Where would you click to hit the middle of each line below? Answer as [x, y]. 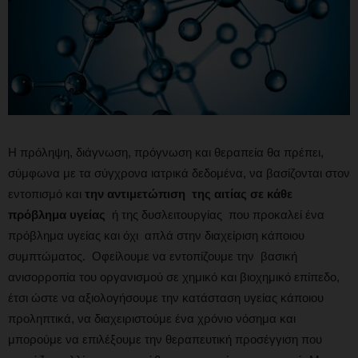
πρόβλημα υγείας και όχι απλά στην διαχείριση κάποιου [156, 235]
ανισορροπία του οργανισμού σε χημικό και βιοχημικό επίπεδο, [174, 276]
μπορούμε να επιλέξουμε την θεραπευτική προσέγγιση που [165, 339]
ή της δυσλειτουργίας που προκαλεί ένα [217, 214]
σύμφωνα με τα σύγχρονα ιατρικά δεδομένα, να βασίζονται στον [179, 173]
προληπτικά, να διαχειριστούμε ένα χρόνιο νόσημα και [152, 318]
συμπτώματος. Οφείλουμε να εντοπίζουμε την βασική [153, 256]
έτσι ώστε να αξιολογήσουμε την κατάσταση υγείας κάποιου [166, 297]
